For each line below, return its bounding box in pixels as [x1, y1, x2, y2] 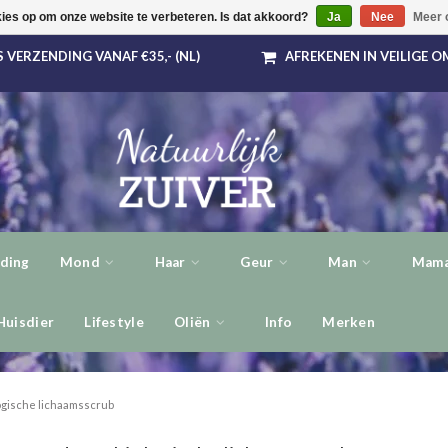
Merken [322, 314, 376, 330]
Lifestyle [84, 314, 144, 330]
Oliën [173, 314, 214, 330]
